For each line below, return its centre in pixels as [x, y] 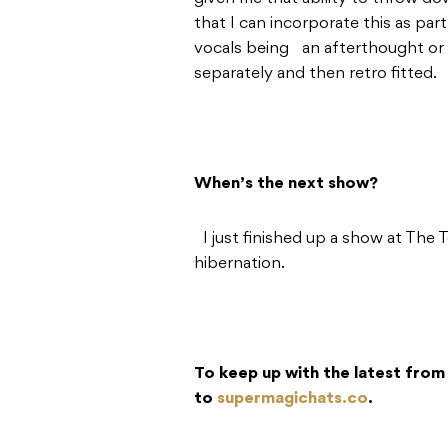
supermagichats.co [292, 399]
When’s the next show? [286, 184]
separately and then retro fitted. [320, 74]
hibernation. [241, 264]
